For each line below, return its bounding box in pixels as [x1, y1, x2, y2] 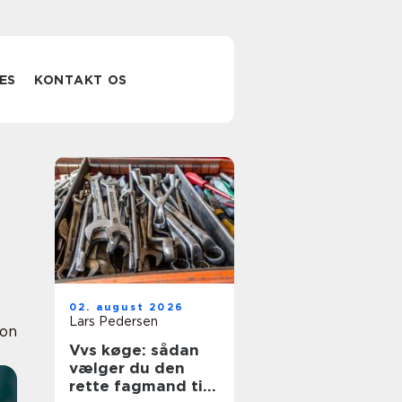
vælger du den [69, 359, 185, 377]
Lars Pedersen [69, 314, 158, 328]
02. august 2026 [69, 301, 184, 313]
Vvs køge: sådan [69, 341, 199, 359]
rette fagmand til [69, 377, 207, 395]
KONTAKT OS [34, 73, 128, 87]
